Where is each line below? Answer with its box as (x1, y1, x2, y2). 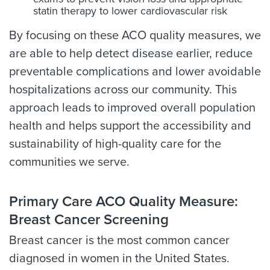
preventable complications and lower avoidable (9, 64, 261, 79)
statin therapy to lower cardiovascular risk (33, 4, 227, 17)
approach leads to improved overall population (9, 101, 256, 115)
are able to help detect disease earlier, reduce (9, 46, 253, 61)
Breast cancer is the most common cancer (9, 233, 230, 248)
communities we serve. (9, 155, 130, 169)
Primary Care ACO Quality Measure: (9, 193, 238, 210)
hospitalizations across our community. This (9, 83, 237, 97)
